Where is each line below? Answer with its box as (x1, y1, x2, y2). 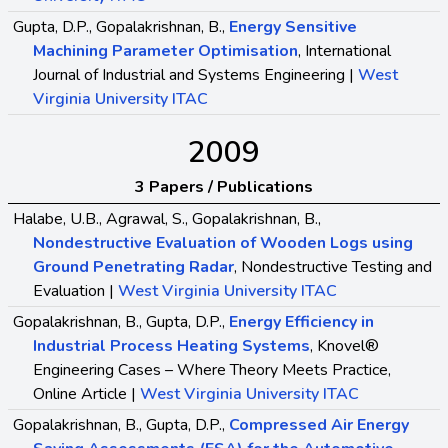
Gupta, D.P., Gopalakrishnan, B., (13, 15, 229, 38)
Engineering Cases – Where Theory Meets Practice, (33, 358, 391, 381)
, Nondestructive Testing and (234, 255, 432, 278)
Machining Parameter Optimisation (33, 39, 298, 62)
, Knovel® (310, 334, 379, 357)
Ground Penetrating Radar (33, 255, 234, 278)
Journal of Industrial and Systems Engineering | (33, 63, 358, 86)
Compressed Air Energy (229, 413, 409, 436)
